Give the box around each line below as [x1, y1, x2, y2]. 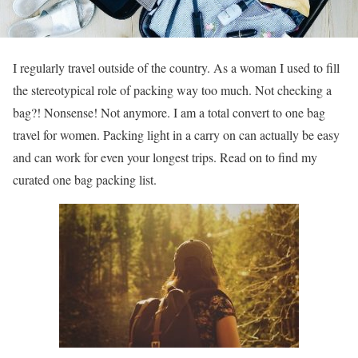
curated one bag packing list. [13, 170, 157, 188]
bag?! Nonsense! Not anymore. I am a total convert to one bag [13, 103, 325, 121]
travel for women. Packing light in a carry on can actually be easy [13, 125, 340, 143]
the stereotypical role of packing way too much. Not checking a [13, 81, 332, 98]
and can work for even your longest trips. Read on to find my [13, 148, 317, 165]
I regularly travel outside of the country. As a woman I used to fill [13, 58, 340, 76]
